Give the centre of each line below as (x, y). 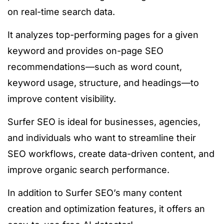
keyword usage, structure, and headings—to (103, 83)
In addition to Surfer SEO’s (65, 193)
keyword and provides (55, 51)
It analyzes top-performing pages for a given (103, 35)
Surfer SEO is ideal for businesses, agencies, (104, 122)
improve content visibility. (62, 99)
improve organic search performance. (88, 170)
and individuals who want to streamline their (102, 138)
